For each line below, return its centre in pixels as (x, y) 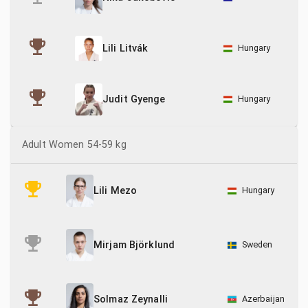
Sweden (257, 244)
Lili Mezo (115, 191)
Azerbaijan (263, 299)
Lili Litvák (125, 49)
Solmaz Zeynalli (131, 300)
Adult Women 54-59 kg (74, 145)
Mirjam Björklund (134, 245)
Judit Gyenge (134, 100)
